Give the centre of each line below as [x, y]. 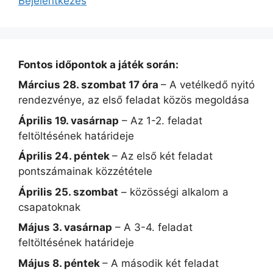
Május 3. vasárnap [65, 228]
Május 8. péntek [60, 263]
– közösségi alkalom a [173, 192]
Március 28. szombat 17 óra [90, 85]
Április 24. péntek [65, 156]
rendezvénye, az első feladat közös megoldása [134, 100]
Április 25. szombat [68, 192]
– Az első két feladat [162, 156]
